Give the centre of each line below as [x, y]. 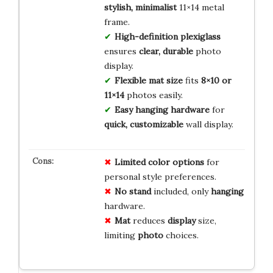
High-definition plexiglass [167, 37]
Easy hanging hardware [162, 110]
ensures [121, 51]
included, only [181, 192]
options [188, 162]
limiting [121, 236]
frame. [117, 22]
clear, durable [166, 51]
